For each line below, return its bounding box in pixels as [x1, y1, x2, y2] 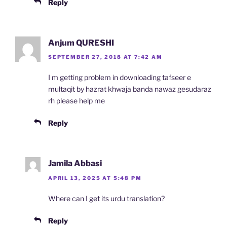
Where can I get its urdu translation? [48, 194, 165, 203]
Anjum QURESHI [48, 38, 114, 48]
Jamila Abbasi [48, 159, 102, 169]
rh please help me [48, 96, 105, 105]
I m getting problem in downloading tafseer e [48, 73, 191, 82]
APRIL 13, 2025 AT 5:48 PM [48, 174, 142, 181]
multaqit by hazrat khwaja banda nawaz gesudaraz [48, 85, 211, 94]
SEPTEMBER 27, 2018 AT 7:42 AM [48, 54, 163, 60]
